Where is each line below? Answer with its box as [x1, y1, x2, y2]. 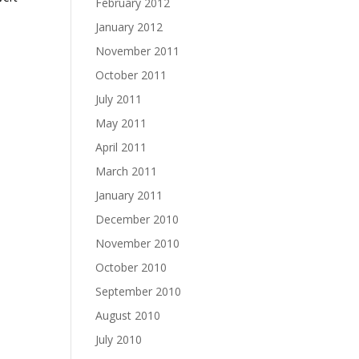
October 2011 [95, 67, 167, 83]
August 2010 [95, 308, 161, 323]
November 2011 [95, 43, 180, 58]
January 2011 [95, 188, 163, 203]
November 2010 [95, 236, 180, 251]
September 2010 [95, 284, 182, 299]
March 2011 [95, 163, 158, 179]
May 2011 [95, 115, 147, 131]
